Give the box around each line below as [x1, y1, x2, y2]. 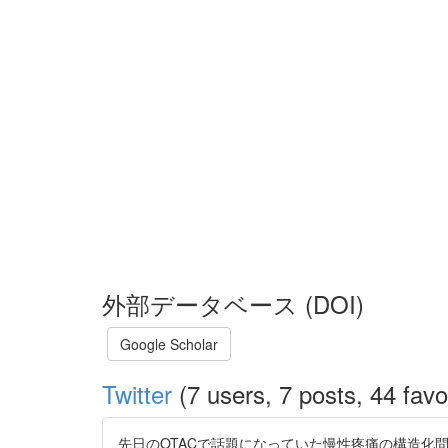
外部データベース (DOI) [102, 286, 364, 321]
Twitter [102, 376, 172, 411]
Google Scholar [120, 334, 218, 354]
